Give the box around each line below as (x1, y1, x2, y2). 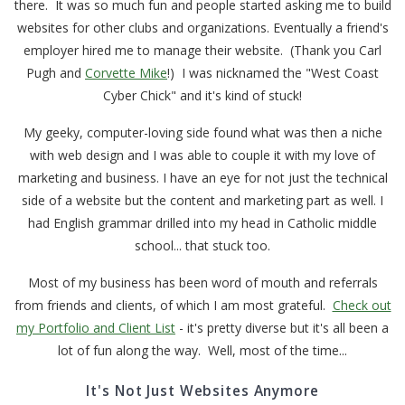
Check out (332, 297, 391, 315)
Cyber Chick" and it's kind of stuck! (103, 87, 302, 105)
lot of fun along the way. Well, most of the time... (58, 342, 347, 360)
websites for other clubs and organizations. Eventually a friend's (16, 19, 389, 37)
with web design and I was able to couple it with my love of (30, 146, 375, 165)
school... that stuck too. (135, 237, 270, 255)
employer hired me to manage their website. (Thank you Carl (24, 42, 381, 60)
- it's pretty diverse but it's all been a (175, 319, 389, 337)
